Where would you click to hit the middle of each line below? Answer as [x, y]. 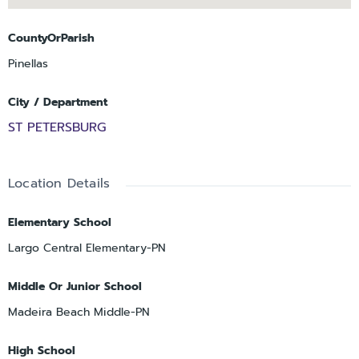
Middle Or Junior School [75, 287]
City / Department [58, 103]
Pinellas [28, 64]
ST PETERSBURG [57, 128]
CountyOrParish [51, 38]
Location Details [59, 184]
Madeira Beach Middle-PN [79, 313]
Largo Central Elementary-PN [87, 248]
